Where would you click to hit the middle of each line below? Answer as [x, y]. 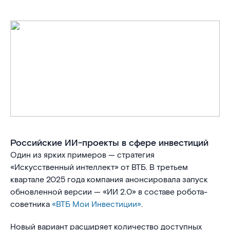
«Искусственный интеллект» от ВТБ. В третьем [99, 168]
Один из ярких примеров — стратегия [82, 155]
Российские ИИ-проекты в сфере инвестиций [109, 143]
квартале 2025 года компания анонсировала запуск [109, 180]
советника [31, 205]
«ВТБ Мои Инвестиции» [97, 205]
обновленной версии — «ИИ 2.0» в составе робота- [109, 192]
